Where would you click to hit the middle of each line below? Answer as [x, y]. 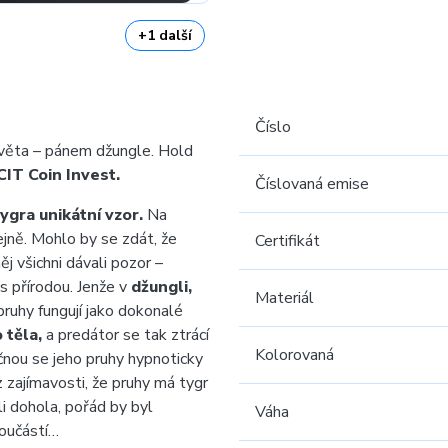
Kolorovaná [294, 355]
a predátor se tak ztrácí [125, 335]
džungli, [161, 287]
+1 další [165, 35]
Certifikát [287, 241]
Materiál [284, 298]
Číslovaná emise [312, 184]
